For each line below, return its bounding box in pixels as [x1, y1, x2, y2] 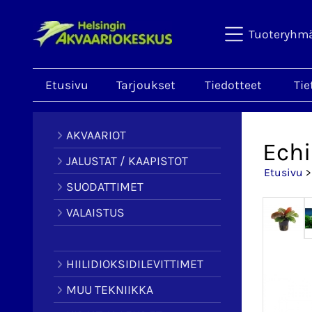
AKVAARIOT [65, 128, 126, 142]
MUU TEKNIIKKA [65, 283, 153, 297]
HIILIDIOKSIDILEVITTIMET [65, 257, 203, 271]
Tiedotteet [205, 78, 262, 92]
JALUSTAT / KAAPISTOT [65, 154, 188, 168]
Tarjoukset [116, 78, 175, 92]
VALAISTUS [65, 205, 125, 219]
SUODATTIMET [65, 180, 143, 194]
